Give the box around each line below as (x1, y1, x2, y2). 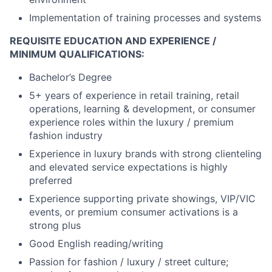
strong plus (29, 219, 81, 231)
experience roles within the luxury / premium (29, 115, 234, 128)
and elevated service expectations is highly (29, 160, 228, 173)
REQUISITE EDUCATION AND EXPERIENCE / (10, 34, 216, 47)
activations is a (166, 205, 238, 218)
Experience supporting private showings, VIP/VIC (29, 192, 256, 205)
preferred (29, 174, 72, 186)
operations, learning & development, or (29, 102, 211, 115)
